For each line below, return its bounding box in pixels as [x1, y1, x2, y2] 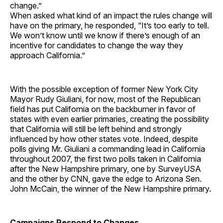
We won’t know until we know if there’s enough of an [10, 30, 200, 40]
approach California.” [10, 50, 85, 60]
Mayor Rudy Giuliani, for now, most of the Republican [10, 94, 201, 104]
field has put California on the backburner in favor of [10, 104, 196, 114]
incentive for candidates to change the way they [10, 40, 183, 50]
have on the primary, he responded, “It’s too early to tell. [10, 20, 209, 30]
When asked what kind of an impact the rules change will [10, 10, 212, 20]
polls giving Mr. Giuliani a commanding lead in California [10, 143, 205, 154]
